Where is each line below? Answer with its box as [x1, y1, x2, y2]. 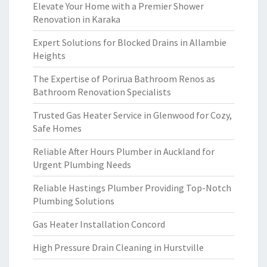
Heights [33, 49, 66, 61]
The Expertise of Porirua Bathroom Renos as [33, 73, 215, 85]
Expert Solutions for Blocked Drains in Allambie [33, 36, 226, 48]
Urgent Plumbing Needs [33, 159, 131, 170]
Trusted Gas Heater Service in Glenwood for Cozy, [33, 109, 232, 121]
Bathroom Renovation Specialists [33, 86, 171, 98]
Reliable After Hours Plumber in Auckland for [33, 145, 215, 157]
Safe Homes [33, 122, 82, 134]
